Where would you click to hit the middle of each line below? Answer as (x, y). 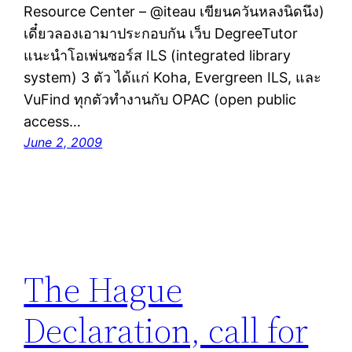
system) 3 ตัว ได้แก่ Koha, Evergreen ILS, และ (173, 78)
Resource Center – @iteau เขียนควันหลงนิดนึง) (174, 12)
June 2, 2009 (63, 143)
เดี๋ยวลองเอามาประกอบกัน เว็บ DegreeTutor (161, 34)
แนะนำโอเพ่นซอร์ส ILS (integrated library (158, 56)
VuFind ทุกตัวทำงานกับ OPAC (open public (160, 100)
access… (53, 122)
